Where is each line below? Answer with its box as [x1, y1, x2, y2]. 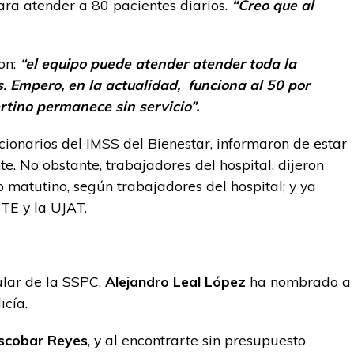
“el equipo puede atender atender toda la [20, 55, 296, 72]
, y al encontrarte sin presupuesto [88, 331, 306, 348]
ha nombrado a [246, 273, 351, 290]
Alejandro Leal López [105, 273, 246, 290]
